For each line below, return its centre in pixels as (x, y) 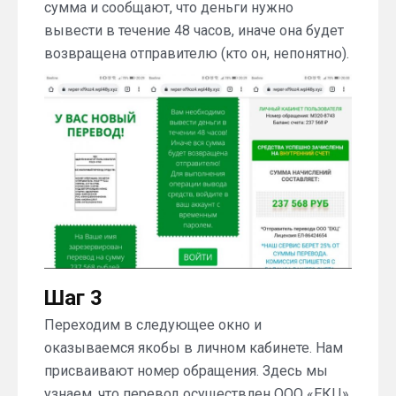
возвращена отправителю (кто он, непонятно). (197, 54)
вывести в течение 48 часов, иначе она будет (194, 31)
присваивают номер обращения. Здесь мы (186, 370)
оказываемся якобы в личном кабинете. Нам (194, 347)
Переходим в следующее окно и (153, 324)
